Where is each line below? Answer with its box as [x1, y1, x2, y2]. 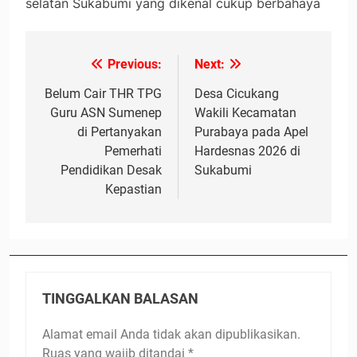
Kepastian [105, 182, 162, 198]
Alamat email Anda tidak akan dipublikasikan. [42, 327, 300, 343]
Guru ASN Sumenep [50, 105, 162, 121]
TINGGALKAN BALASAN [42, 291, 198, 308]
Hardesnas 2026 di [194, 143, 300, 159]
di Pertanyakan [77, 124, 162, 140]
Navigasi [41, 57, 115, 80]
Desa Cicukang [194, 86, 279, 102]
